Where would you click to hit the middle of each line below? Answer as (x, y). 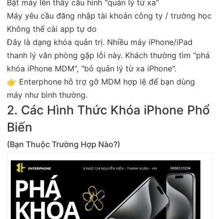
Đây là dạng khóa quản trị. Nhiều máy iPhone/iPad (100, 42)
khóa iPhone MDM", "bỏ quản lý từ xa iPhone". (92, 68)
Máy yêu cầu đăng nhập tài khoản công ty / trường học (109, 15)
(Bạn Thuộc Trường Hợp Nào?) (64, 144)
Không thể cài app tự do (52, 29)
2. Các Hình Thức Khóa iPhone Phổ (108, 110)
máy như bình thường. (47, 95)
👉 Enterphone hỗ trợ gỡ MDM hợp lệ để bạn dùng (101, 81)
